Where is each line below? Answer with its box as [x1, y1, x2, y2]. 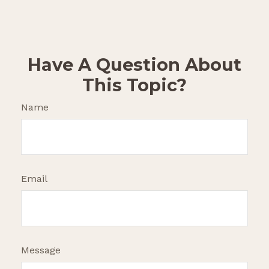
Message [21, 244, 61, 256]
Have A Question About [28, 54, 241, 75]
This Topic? [82, 74, 187, 95]
